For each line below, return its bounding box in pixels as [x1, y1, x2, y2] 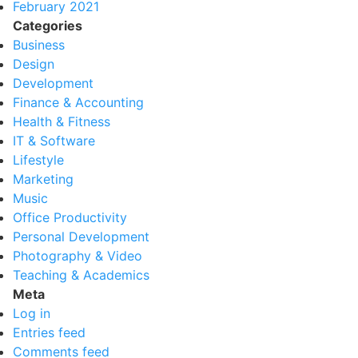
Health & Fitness [13, 113, 110, 129]
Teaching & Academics [13, 267, 149, 283]
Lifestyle [13, 152, 64, 168]
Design [13, 56, 54, 72]
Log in [13, 305, 50, 321]
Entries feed [13, 324, 86, 340]
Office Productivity [13, 209, 127, 225]
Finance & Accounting [13, 94, 144, 110]
